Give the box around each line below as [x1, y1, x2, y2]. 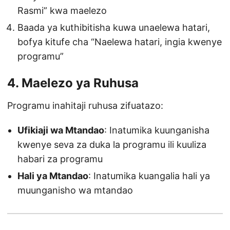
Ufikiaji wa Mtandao [17, 125, 104, 136]
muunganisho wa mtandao [17, 185, 133, 196]
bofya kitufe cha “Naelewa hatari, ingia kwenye [17, 36, 222, 48]
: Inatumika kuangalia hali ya [88, 170, 210, 182]
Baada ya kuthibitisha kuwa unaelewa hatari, [17, 22, 210, 33]
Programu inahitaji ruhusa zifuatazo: [7, 100, 163, 111]
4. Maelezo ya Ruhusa [7, 75, 139, 91]
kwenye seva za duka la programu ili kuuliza [17, 139, 206, 150]
